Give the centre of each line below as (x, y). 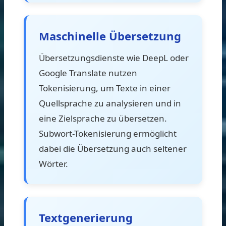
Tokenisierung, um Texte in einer (105, 88)
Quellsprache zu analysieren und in (110, 103)
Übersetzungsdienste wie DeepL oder (114, 58)
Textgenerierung (86, 217)
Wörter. (53, 163)
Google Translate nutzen (88, 73)
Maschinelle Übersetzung (110, 36)
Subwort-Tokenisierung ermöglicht (108, 133)
